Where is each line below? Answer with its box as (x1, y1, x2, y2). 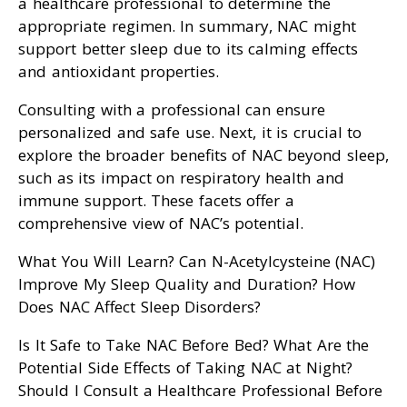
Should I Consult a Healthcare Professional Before (18, 380, 382, 402)
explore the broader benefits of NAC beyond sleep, (18, 144, 389, 166)
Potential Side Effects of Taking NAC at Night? (18, 357, 352, 379)
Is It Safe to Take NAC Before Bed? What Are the (18, 334, 369, 356)
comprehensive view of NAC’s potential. (18, 213, 303, 234)
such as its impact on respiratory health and (18, 167, 344, 189)
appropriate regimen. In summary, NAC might (18, 15, 356, 37)
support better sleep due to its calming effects (18, 38, 358, 60)
